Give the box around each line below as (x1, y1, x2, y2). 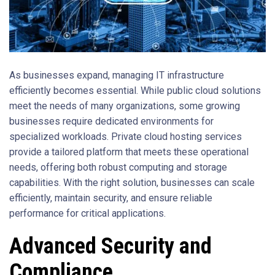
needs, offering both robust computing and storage (9, 161, 227, 174)
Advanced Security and (9, 233, 212, 260)
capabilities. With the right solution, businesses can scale (9, 177, 255, 189)
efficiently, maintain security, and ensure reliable (9, 192, 212, 204)
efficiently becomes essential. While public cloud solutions (9, 85, 261, 97)
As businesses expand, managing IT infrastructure (9, 69, 224, 82)
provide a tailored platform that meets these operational (9, 146, 249, 158)
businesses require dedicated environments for (9, 115, 214, 128)
